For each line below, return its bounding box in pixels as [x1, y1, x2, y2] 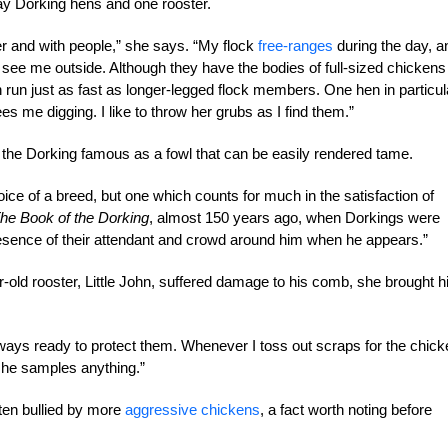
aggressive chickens [125, 401, 260, 418]
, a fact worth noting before [260, 401, 432, 418]
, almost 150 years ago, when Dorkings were [149, 209, 440, 226]
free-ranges [258, 37, 333, 54]
